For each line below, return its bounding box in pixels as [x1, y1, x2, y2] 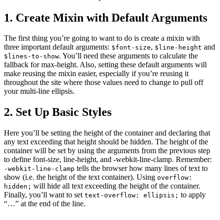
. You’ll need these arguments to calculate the [59, 52, 198, 60]
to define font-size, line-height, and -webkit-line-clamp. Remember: [4, 155, 212, 164]
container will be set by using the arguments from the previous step [4, 146, 210, 155]
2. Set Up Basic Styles [4, 106, 111, 119]
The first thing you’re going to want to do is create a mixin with [4, 34, 200, 43]
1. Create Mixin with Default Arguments [4, 11, 207, 24]
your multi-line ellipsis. [4, 87, 75, 96]
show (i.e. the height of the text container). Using [4, 173, 157, 182]
